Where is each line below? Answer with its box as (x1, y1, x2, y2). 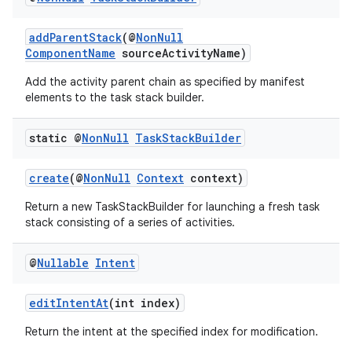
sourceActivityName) (115, 46, 247, 60)
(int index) (108, 295, 181, 310)
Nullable (37, 255, 89, 270)
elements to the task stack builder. (25, 90, 204, 104)
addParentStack (29, 30, 122, 45)
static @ (29, 130, 82, 145)
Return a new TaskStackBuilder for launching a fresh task (25, 200, 320, 214)
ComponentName (25, 46, 115, 60)
